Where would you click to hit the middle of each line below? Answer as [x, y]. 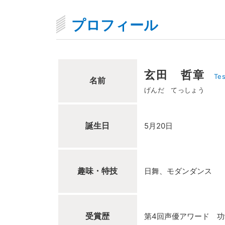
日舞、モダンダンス [178, 171]
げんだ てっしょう [174, 90]
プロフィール [115, 25]
